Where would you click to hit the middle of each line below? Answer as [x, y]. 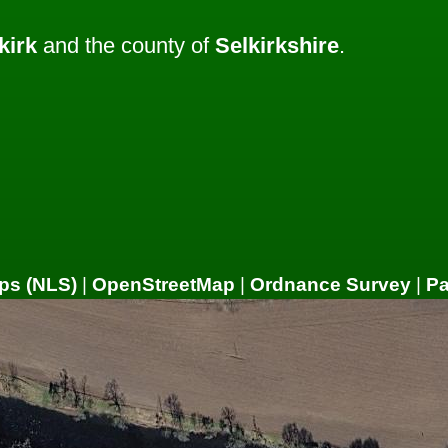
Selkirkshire [277, 46]
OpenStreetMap [163, 285]
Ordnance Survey [330, 285]
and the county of [126, 46]
